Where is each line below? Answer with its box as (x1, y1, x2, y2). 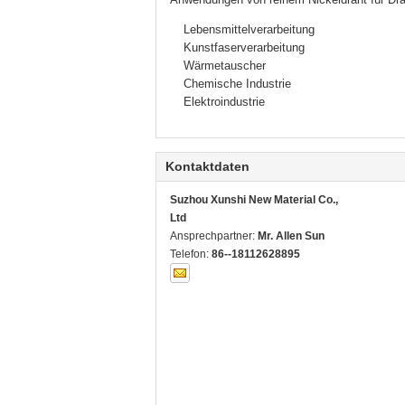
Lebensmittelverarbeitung (184, 23, 315, 36)
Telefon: (170, 248, 212, 260)
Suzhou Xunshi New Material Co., (170, 193, 338, 206)
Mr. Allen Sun (258, 230, 325, 242)
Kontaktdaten (165, 159, 250, 174)
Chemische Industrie (184, 77, 291, 90)
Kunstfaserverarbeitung (184, 41, 305, 54)
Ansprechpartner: (170, 230, 258, 242)
